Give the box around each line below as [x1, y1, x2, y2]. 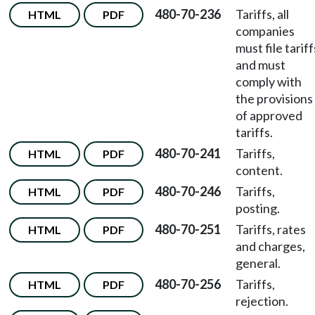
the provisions [236, 91, 313, 106]
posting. [236, 200, 280, 216]
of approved [236, 108, 302, 123]
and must [236, 57, 285, 72]
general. [236, 255, 281, 271]
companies [236, 23, 295, 39]
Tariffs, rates [236, 221, 306, 237]
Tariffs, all [236, 6, 289, 22]
